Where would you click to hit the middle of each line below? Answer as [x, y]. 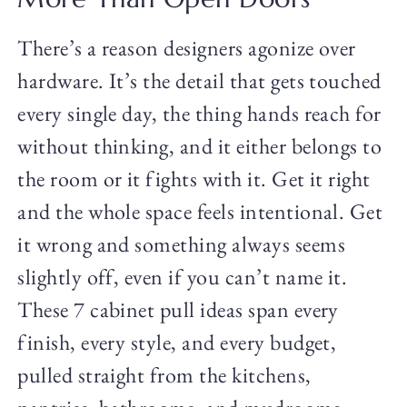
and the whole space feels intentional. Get [200, 212]
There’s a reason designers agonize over [187, 48]
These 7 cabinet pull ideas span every [178, 310]
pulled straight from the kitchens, [164, 375]
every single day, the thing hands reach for [199, 114]
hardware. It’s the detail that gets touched [199, 81]
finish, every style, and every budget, [177, 342]
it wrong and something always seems [181, 244]
